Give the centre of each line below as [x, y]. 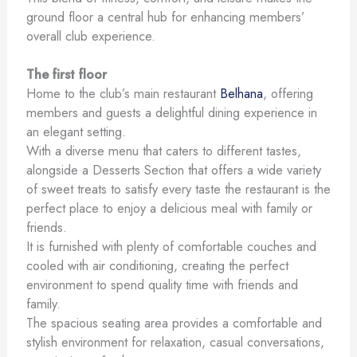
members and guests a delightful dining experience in [171, 112]
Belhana [241, 93]
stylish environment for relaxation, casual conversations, [175, 341]
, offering [288, 93]
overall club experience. [90, 35]
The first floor [66, 74]
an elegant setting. [76, 131]
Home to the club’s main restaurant [123, 93]
